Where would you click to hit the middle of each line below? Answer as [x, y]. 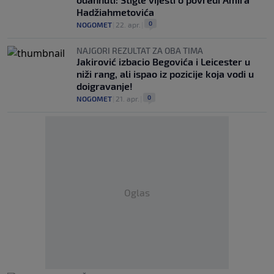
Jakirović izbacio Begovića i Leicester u [163, 61]
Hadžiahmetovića [115, 12]
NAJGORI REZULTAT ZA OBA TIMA [140, 50]
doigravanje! [105, 86]
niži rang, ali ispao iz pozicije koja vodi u [165, 74]
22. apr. [128, 24]
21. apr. [128, 98]
